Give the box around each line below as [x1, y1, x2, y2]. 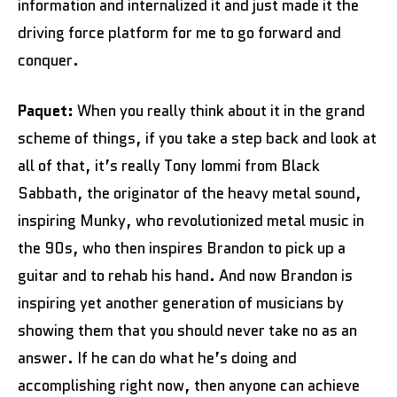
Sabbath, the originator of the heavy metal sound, [18, 182, 362, 204]
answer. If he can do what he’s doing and [18, 346, 297, 369]
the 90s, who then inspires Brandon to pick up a [18, 237, 346, 259]
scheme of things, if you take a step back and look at [18, 127, 377, 149]
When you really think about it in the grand [77, 99, 365, 121]
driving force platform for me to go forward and [18, 21, 341, 43]
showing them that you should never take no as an [18, 319, 357, 341]
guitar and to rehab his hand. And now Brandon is [18, 264, 353, 286]
